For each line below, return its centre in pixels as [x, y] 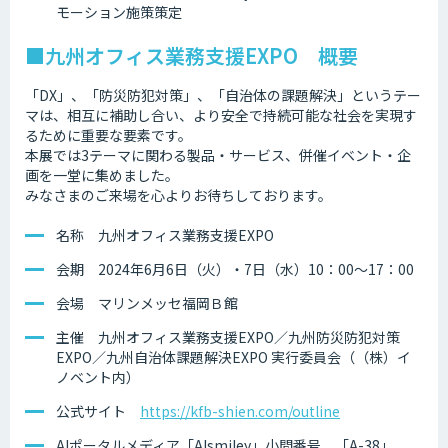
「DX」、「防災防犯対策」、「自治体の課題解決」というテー [223, 95]
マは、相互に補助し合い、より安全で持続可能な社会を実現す [221, 115]
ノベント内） [98, 377]
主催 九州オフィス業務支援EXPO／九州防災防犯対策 [228, 337]
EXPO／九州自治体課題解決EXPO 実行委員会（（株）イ [233, 357]
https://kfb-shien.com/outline [240, 411]
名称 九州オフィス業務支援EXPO [165, 235]
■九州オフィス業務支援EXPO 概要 [191, 56]
